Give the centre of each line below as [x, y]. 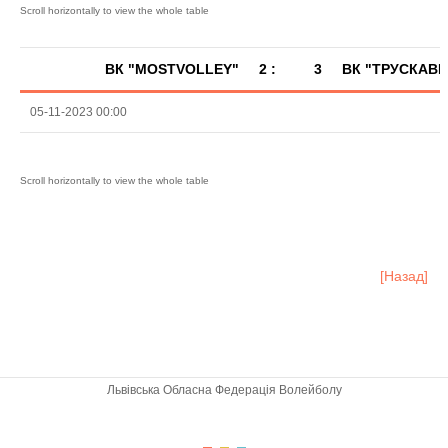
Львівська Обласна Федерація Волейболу [224, 390]
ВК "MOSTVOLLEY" [172, 69]
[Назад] [404, 276]
